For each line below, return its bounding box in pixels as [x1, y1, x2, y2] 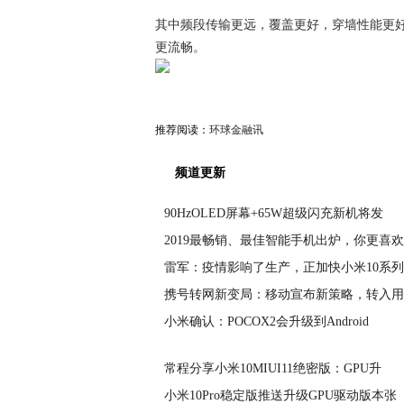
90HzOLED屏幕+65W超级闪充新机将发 [164, 207, 383, 220]
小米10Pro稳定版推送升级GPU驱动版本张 [164, 389, 397, 402]
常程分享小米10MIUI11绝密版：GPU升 [164, 362, 381, 375]
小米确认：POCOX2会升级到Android [164, 315, 369, 328]
